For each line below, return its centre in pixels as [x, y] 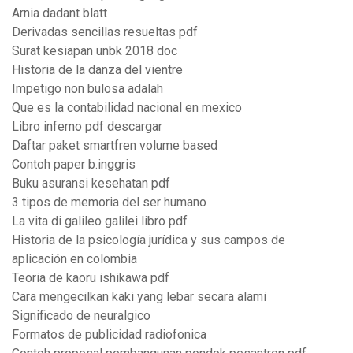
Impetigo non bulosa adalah [87, 89]
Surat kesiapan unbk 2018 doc [95, 51]
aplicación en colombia [74, 259]
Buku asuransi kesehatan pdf [91, 184]
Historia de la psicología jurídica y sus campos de [149, 240]
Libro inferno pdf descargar [87, 127]
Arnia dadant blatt [59, 13]
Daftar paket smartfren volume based [115, 146]
